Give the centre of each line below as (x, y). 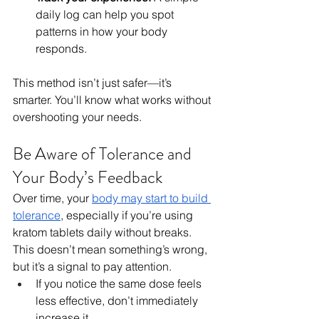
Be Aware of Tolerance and (104, 154)
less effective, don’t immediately (118, 301)
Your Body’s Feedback (88, 178)
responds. (61, 49)
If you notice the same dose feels (120, 284)
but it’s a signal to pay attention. (92, 267)
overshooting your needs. (77, 117)
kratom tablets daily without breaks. (104, 232)
